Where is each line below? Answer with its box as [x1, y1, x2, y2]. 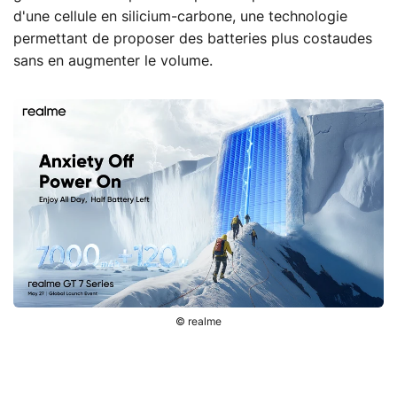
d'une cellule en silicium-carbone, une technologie [13, 9, 347, 24]
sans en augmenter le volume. [13, 53, 213, 68]
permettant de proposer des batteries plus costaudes [13, 31, 372, 46]
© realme [175, 315, 222, 327]
